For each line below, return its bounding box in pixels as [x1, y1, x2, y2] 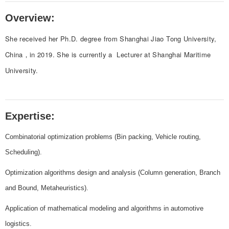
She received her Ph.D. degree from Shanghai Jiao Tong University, [5, 34, 217, 44]
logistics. [5, 220, 32, 228]
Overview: [5, 12, 55, 24]
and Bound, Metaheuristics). [5, 184, 88, 192]
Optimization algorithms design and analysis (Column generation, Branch [5, 169, 220, 177]
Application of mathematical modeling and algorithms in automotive [5, 204, 203, 213]
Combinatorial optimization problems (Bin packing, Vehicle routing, [5, 133, 201, 141]
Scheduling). [5, 148, 42, 156]
